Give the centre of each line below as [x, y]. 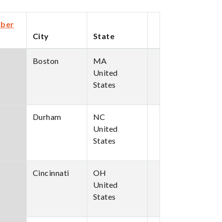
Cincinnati [51, 173]
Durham [47, 117]
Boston [46, 61]
